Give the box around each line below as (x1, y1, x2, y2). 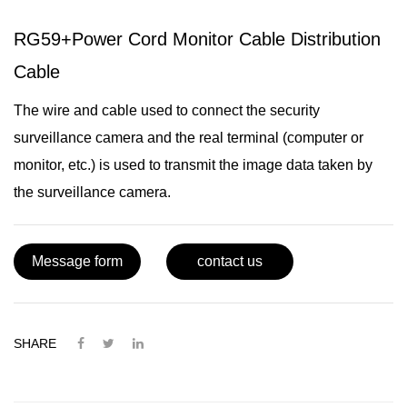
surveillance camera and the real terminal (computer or (14, 129, 363, 145)
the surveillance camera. (14, 184, 171, 200)
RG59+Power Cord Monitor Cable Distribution (14, 28, 381, 49)
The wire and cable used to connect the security (14, 102, 320, 118)
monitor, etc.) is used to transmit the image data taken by (14, 156, 372, 173)
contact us (197, 253, 263, 269)
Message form (32, 253, 123, 269)
